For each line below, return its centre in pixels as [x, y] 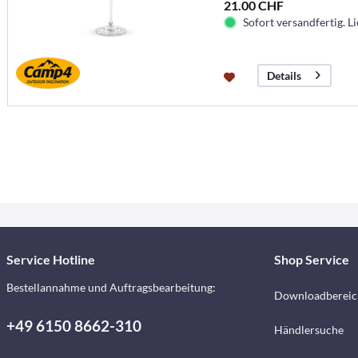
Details [284, 76]
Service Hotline [51, 260]
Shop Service [311, 260]
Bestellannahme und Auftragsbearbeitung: [111, 288]
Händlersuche [308, 330]
